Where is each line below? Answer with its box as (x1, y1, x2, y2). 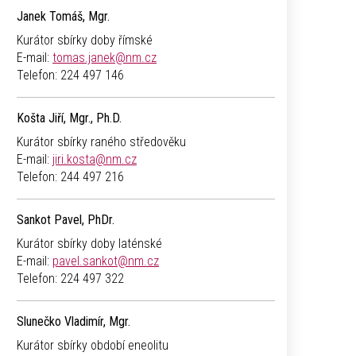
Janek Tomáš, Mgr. (17, 9, 110, 25)
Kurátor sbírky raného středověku (17, 134, 186, 150)
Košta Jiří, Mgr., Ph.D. (17, 110, 122, 126)
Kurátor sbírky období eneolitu (17, 338, 168, 354)
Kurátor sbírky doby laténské (17, 236, 162, 252)
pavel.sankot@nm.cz (52, 253, 159, 269)
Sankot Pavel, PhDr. (17, 212, 114, 228)
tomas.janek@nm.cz (52, 50, 157, 66)
